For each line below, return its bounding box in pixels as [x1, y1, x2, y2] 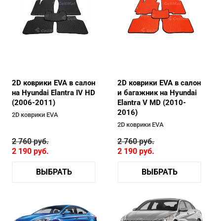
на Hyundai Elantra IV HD [12, 88, 95, 97]
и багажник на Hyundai [117, 88, 197, 97]
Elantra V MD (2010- [117, 98, 186, 107]
